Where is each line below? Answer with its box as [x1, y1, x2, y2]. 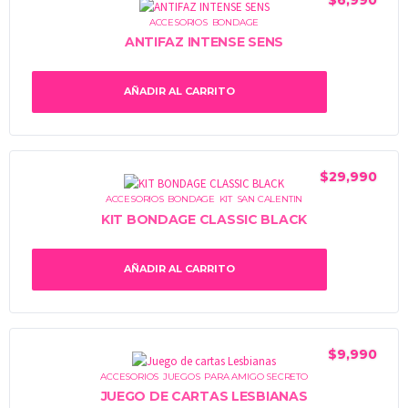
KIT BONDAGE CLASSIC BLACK [101, 210, 307, 228]
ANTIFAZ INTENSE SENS [124, 34, 284, 51]
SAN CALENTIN [236, 193, 303, 206]
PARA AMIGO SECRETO [204, 370, 308, 382]
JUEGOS [162, 370, 200, 382]
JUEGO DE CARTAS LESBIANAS [100, 388, 308, 405]
